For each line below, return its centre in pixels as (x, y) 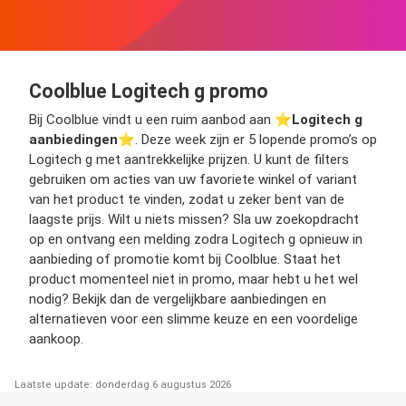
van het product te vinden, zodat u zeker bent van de (187, 200)
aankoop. (56, 339)
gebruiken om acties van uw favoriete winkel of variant (193, 180)
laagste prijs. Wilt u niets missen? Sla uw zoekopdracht (194, 220)
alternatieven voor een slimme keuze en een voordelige (193, 319)
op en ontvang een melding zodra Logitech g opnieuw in (196, 240)
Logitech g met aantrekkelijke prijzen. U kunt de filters (189, 160)
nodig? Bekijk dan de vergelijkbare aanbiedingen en (178, 300)
